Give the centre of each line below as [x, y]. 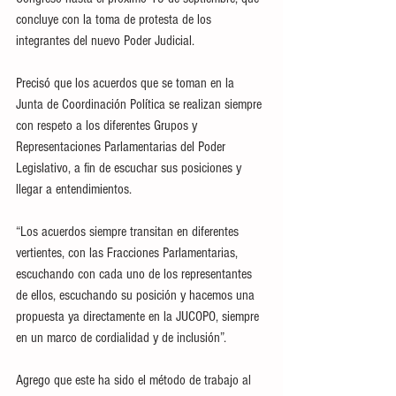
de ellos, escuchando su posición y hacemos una [137, 295]
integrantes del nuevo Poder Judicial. [105, 41]
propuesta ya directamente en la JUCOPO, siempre [139, 316]
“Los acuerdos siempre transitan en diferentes [129, 232]
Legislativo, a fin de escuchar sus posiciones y [130, 168]
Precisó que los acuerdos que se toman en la [127, 83]
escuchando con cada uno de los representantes [136, 274]
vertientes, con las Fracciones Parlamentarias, [129, 253]
